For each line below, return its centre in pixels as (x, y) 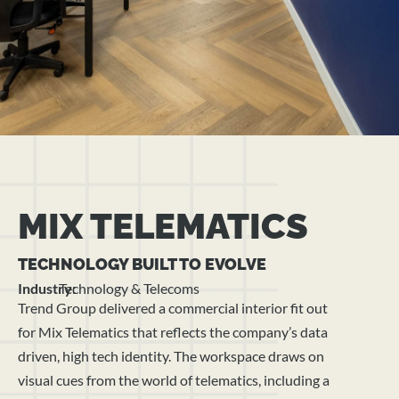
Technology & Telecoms (129, 289)
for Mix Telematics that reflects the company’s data (173, 332)
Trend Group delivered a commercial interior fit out (173, 308)
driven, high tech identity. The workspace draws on (171, 356)
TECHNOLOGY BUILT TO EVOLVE (142, 264)
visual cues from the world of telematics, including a (174, 380)
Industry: (48, 289)
